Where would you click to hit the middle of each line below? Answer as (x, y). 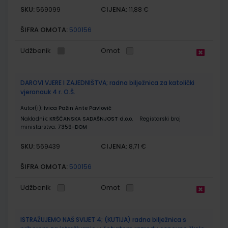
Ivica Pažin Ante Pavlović (78, 108)
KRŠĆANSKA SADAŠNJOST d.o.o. (91, 119)
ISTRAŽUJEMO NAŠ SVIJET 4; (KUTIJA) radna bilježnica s (103, 219)
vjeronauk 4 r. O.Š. (48, 92)
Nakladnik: (35, 119)
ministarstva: (39, 127)
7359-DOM (72, 127)
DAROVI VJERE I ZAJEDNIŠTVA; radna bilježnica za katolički (107, 82)
